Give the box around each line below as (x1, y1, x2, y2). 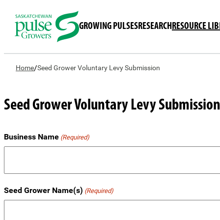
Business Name (4, 132, 59, 142)
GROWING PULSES (79, 22, 138, 31)
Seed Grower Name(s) (4, 186, 83, 195)
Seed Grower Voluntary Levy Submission (37, 64, 160, 72)
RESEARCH (138, 22, 172, 31)
